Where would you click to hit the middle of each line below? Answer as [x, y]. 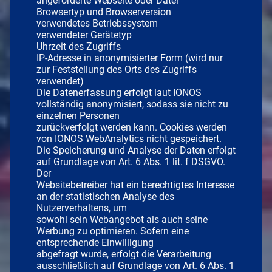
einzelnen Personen [78, 115]
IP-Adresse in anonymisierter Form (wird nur [130, 58]
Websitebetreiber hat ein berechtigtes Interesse [135, 185]
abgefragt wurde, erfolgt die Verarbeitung [124, 254]
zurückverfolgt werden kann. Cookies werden [132, 127]
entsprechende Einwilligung [95, 242]
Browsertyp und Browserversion [104, 12]
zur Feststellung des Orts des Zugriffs [117, 69]
